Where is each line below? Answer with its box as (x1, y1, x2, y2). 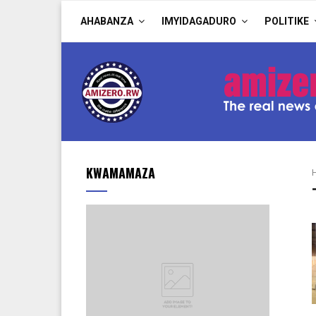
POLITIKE (265, 16, 309, 27)
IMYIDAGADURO (162, 16, 236, 27)
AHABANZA (80, 16, 133, 27)
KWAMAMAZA (86, 164, 155, 182)
